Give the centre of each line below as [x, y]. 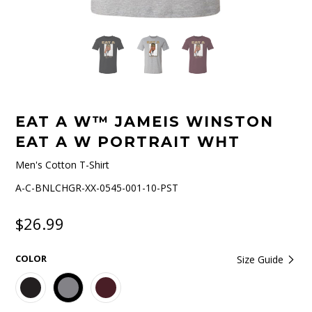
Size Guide [262, 259]
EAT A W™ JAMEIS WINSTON [145, 121]
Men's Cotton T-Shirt [63, 164]
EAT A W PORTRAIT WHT [128, 141]
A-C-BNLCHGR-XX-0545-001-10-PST [97, 187]
